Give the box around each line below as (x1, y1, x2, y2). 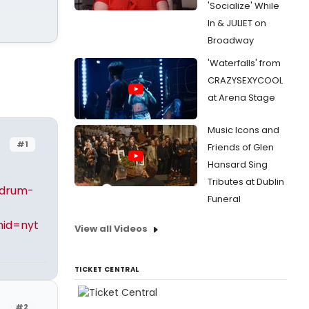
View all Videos (74, 222, 148, 235)
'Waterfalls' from (208, 57, 281, 70)
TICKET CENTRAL (74, 264, 139, 275)
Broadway (208, 34, 254, 47)
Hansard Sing (208, 158, 268, 171)
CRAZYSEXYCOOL (208, 74, 283, 87)
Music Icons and (208, 123, 279, 137)
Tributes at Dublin (208, 175, 284, 188)
